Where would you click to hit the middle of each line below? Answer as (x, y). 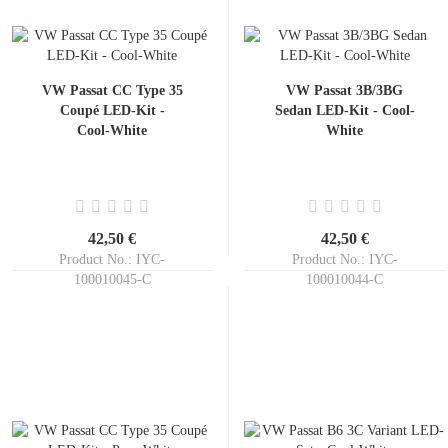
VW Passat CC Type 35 (112, 90)
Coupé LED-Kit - (112, 110)
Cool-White (112, 130)
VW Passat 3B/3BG (344, 90)
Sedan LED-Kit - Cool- (344, 110)
